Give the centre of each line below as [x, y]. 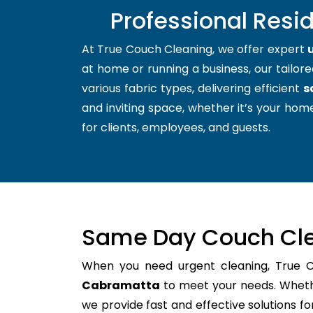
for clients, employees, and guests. [176, 127]
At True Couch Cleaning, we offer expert [195, 49]
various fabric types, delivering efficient [192, 88]
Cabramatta [121, 285]
